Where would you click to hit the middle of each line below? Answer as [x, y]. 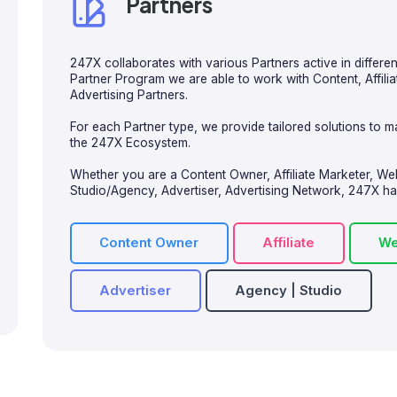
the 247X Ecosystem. [130, 142]
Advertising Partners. [128, 94]
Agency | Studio [289, 290]
